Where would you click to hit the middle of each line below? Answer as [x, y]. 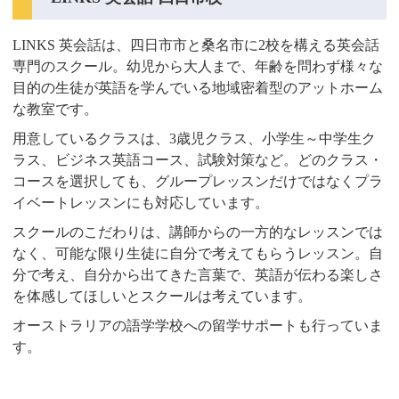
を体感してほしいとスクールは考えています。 [163, 297]
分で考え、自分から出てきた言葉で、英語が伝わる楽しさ [198, 275]
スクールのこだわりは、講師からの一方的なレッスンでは [198, 232]
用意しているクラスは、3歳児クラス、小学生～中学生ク [195, 139]
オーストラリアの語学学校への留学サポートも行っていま [198, 326]
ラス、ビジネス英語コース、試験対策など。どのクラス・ [198, 160]
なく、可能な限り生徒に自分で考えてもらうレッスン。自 [198, 254]
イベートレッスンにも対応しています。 [141, 203]
